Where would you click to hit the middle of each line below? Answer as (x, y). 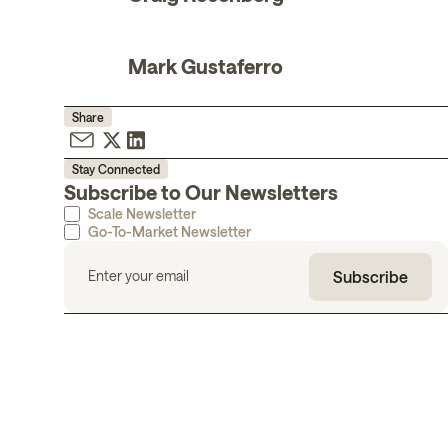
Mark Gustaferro (205, 66)
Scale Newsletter (142, 213)
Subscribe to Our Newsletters (201, 192)
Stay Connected (116, 169)
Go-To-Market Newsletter (169, 231)
